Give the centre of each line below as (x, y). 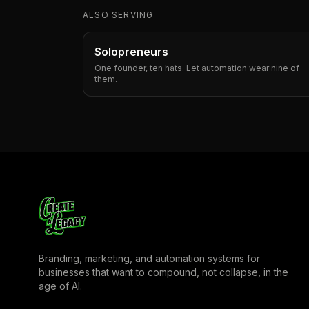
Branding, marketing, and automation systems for (149, 258)
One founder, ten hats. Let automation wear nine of (197, 68)
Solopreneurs (131, 52)
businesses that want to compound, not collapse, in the (163, 272)
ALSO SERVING (118, 15)
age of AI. (60, 286)
